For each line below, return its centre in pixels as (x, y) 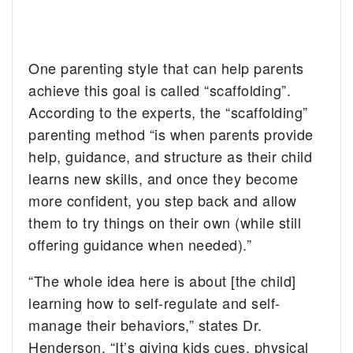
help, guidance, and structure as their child (171, 156)
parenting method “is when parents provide (171, 134)
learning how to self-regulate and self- (154, 303)
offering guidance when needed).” (140, 245)
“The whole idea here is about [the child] (162, 281)
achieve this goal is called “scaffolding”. (160, 90)
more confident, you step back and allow (163, 201)
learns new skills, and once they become (163, 178)
